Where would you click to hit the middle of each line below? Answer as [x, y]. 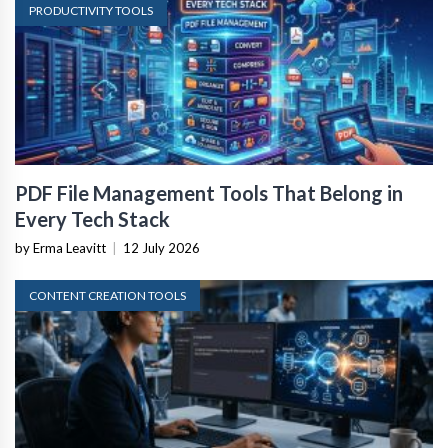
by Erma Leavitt [60, 247]
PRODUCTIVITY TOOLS [91, 10]
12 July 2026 [161, 247]
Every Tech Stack [92, 218]
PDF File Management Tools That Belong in [209, 192]
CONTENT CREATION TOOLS [107, 295]
